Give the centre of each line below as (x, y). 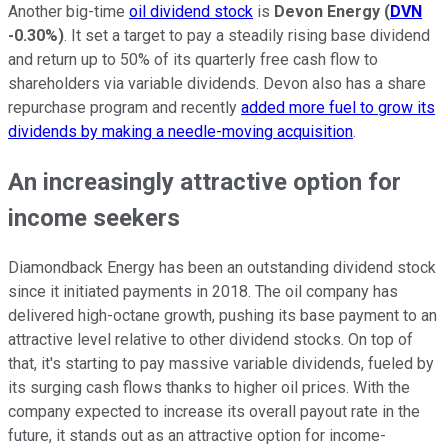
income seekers (94, 217)
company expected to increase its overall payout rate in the (214, 411)
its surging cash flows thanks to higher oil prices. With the (209, 387)
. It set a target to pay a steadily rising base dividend (247, 35)
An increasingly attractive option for (204, 181)
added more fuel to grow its (338, 107)
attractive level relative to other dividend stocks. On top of (210, 339)
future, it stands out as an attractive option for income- (197, 435)
